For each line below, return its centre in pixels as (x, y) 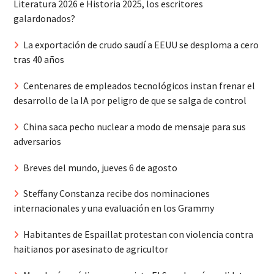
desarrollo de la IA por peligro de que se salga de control (130, 101)
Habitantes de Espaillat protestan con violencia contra (138, 235)
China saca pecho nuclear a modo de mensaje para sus (134, 126)
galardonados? (44, 19)
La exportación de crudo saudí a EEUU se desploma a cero (141, 45)
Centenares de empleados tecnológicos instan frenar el (139, 86)
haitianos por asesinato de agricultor (91, 249)
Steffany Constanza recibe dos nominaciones (116, 194)
